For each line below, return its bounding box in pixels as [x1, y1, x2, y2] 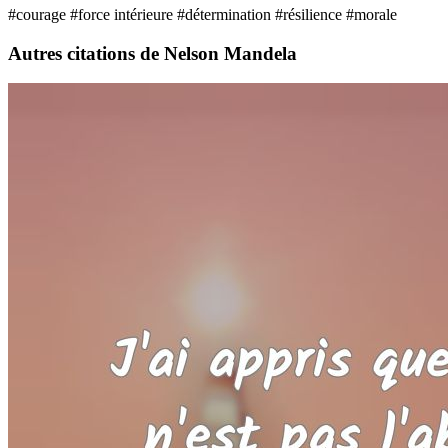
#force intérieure [70, 5, 177, 23]
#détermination [177, 5, 275, 23]
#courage [8, 5, 70, 23]
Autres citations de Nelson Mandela [8, 42, 297, 64]
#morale [346, 5, 397, 23]
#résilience [275, 5, 346, 23]
